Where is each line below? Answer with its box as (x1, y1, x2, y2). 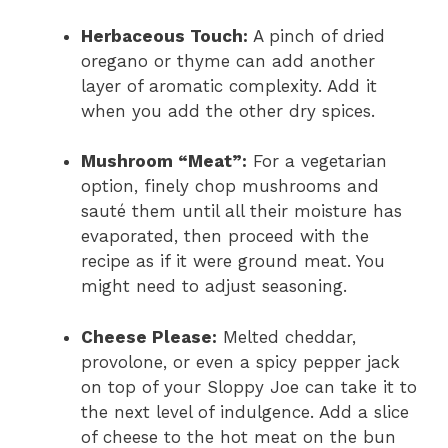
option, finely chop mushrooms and (81, 176, 379, 197)
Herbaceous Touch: (81, 25, 248, 46)
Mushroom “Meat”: (81, 151, 247, 172)
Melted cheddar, (217, 326, 356, 347)
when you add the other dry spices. (81, 100, 375, 121)
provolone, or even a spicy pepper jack (81, 351, 400, 372)
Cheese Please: (81, 326, 217, 347)
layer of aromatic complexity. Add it (81, 75, 377, 96)
